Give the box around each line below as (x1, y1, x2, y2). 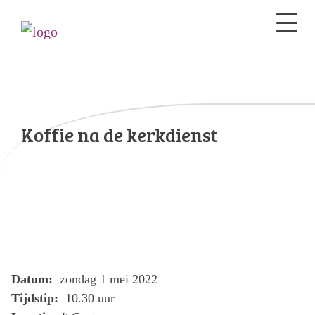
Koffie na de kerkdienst (21, 122, 218, 148)
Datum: (11, 272, 56, 286)
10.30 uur (62, 291, 115, 305)
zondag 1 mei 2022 (56, 272, 157, 286)
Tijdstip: (11, 291, 62, 305)
